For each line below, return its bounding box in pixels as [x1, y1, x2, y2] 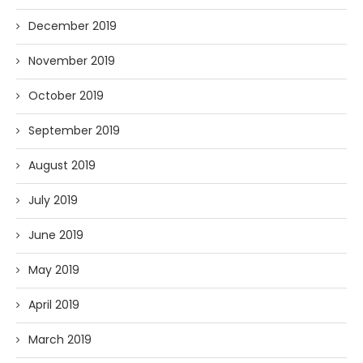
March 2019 [28, 331, 92, 348]
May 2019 [28, 262, 79, 279]
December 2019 [28, 18, 117, 35]
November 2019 [28, 53, 115, 70]
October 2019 [28, 88, 104, 105]
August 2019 [28, 157, 96, 174]
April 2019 [28, 297, 79, 314]
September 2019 [28, 122, 120, 139]
